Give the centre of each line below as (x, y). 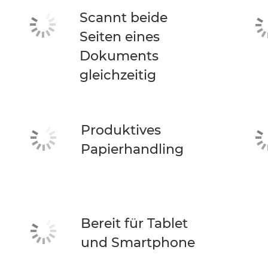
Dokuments (119, 56)
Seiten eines (120, 37)
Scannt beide (124, 18)
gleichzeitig (118, 75)
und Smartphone (138, 243)
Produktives (121, 130)
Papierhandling (133, 149)
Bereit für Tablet (135, 223)
